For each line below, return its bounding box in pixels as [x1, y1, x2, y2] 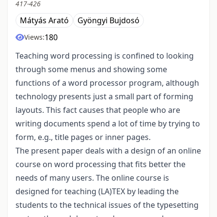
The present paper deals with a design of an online [15, 145, 201, 156]
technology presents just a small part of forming [15, 91, 193, 102]
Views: [24, 32, 45, 42]
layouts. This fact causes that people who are [15, 105, 180, 116]
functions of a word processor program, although [15, 77, 199, 89]
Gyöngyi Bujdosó [77, 15, 139, 26]
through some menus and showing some [15, 64, 167, 75]
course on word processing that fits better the [15, 159, 186, 170]
